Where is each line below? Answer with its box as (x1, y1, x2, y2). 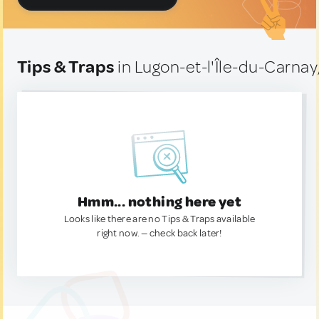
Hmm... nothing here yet (77, 193, 242, 211)
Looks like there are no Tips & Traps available (63, 213, 256, 225)
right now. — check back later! (97, 227, 222, 239)
